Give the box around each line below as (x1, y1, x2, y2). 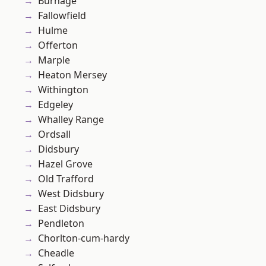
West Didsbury (38, 187, 104, 201)
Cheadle (38, 246, 74, 260)
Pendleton (38, 217, 84, 230)
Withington (38, 83, 88, 97)
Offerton (38, 39, 78, 52)
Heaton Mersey (38, 68, 107, 82)
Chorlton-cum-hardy (38, 232, 129, 245)
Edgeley (38, 98, 73, 112)
